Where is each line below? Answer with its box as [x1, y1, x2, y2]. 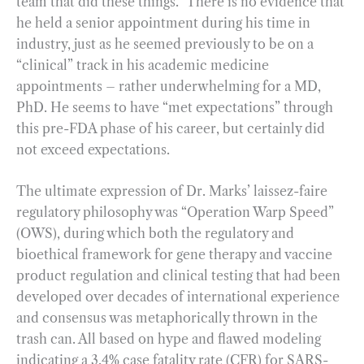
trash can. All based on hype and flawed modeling [16, 331, 321, 348]
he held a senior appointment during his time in [16, 14, 310, 31]
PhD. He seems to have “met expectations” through [16, 98, 333, 115]
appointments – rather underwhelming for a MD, [16, 77, 321, 94]
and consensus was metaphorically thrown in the [16, 310, 318, 327]
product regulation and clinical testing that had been [16, 267, 340, 284]
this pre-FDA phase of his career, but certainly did [16, 119, 325, 136]
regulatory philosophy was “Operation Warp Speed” [16, 204, 334, 221]
